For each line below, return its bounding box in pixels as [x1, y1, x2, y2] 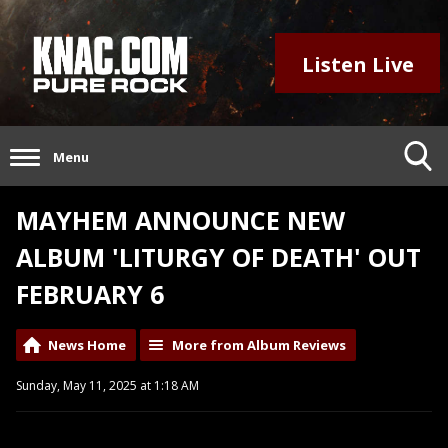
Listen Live [301, 50, 414, 78]
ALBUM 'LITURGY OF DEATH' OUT [16, 240, 421, 275]
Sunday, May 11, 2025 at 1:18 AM [16, 377, 199, 395]
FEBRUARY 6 [16, 277, 164, 312]
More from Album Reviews [172, 336, 346, 355]
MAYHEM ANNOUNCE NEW [16, 203, 345, 238]
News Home [48, 336, 126, 355]
